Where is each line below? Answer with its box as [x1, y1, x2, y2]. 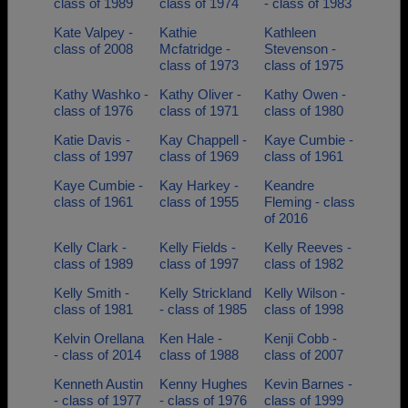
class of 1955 [158, 194, 239, 209]
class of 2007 [264, 347, 343, 362]
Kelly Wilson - [264, 285, 345, 301]
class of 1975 [264, 57, 343, 73]
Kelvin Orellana [54, 331, 144, 346]
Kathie [158, 25, 197, 40]
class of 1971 [158, 103, 239, 118]
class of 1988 [158, 347, 239, 362]
